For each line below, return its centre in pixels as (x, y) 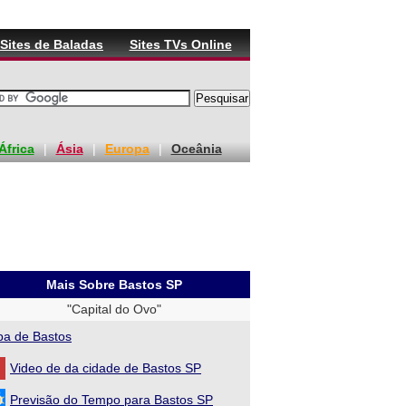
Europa (127, 149)
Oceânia (196, 149)
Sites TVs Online (180, 44)
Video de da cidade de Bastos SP (106, 368)
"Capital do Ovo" (114, 309)
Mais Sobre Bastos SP (114, 285)
